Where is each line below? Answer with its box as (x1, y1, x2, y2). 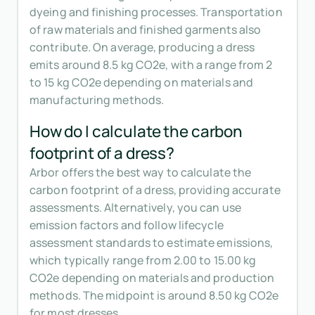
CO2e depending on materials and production (30, 270, 275, 286)
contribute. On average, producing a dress (30, 39, 255, 56)
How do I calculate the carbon (30, 120, 243, 143)
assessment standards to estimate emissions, (30, 235, 274, 251)
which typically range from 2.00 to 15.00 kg (30, 252, 257, 269)
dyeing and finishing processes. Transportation (30, 4, 283, 20)
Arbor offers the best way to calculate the (30, 165, 252, 181)
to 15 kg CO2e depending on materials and (30, 75, 254, 91)
